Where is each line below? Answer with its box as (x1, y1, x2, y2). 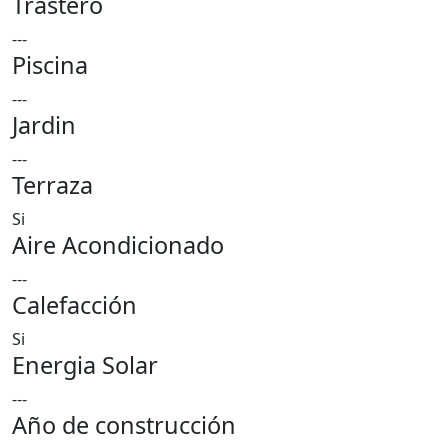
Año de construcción (12, 409, 236, 441)
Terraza (12, 169, 93, 201)
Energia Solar (12, 349, 158, 381)
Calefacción (12, 289, 137, 321)
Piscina (12, 49, 88, 81)
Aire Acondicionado (12, 229, 224, 261)
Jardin (12, 109, 76, 141)
